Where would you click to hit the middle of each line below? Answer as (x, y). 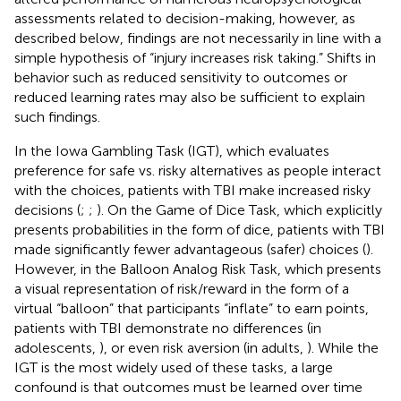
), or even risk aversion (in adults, (203, 347)
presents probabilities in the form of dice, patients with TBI (200, 229)
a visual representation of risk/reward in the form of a (182, 288)
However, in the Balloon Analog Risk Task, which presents (198, 269)
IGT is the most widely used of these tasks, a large (174, 367)
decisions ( (47, 209)
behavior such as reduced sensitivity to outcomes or (181, 77)
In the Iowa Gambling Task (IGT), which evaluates (172, 150)
